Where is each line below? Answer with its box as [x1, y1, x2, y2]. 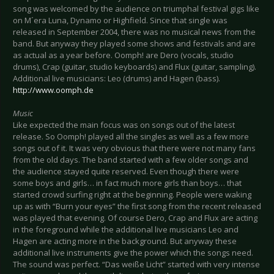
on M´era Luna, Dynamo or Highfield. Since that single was [13, 15, 228, 26]
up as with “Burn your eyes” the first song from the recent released [13, 201, 261, 212]
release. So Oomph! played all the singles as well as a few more [13, 131, 249, 143]
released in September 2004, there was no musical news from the [13, 26, 256, 38]
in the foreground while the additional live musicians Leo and [13, 224, 239, 235]
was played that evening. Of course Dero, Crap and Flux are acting [13, 212, 257, 224]
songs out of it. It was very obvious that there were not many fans [13, 143, 256, 154]
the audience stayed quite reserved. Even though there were [13, 166, 239, 177]
